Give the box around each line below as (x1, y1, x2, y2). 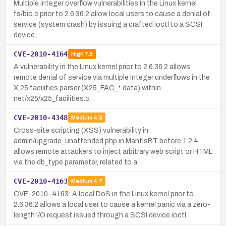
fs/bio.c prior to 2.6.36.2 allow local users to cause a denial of (14, 10, 210, 18)
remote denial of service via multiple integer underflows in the (14, 73, 210, 81)
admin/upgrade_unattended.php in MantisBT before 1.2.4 (14, 137, 198, 145)
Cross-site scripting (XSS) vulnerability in (14, 126, 148, 134)
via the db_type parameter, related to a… (14, 158, 143, 166)
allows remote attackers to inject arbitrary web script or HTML (14, 147, 212, 155)
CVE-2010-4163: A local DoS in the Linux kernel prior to (14, 190, 194, 198)
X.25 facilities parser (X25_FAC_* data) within (14, 84, 161, 92)
